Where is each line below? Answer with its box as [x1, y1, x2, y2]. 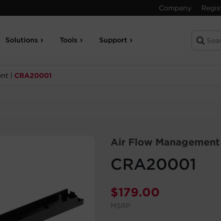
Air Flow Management [110, 136, 220, 148]
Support [99, 36, 128, 44]
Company [159, 4, 191, 12]
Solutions [5, 36, 38, 44]
